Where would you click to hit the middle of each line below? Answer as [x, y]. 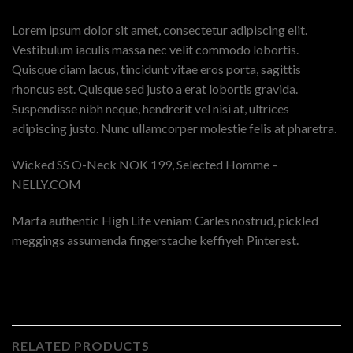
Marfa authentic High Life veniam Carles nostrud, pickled [165, 220]
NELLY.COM [46, 184]
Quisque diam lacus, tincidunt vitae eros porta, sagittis [156, 69]
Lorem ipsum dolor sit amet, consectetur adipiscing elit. [160, 30]
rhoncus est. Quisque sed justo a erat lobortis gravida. [155, 89]
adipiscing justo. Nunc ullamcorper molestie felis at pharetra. [174, 128]
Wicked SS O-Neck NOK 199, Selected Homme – [145, 164]
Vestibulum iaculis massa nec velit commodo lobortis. [155, 50]
